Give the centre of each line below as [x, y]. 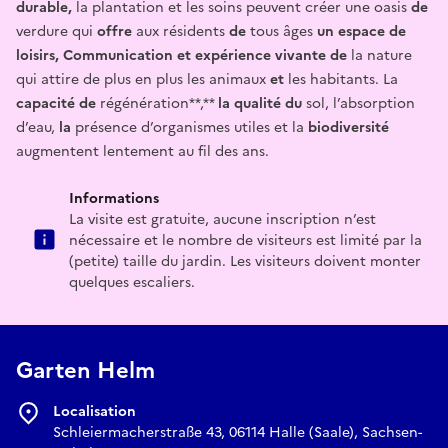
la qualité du [260, 103]
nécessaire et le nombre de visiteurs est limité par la [245, 240]
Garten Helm [85, 370]
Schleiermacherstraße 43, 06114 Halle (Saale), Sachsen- [237, 432]
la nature [379, 55]
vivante [300, 55]
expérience [233, 55]
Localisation [94, 411]
